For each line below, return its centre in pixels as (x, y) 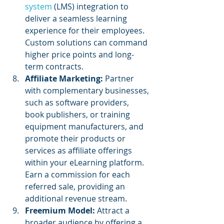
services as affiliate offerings (79, 150)
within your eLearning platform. (85, 162)
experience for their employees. (86, 30)
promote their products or (76, 138)
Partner (120, 78)
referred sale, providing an (76, 186)
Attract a (114, 210)
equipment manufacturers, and (85, 126)
